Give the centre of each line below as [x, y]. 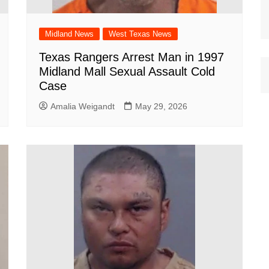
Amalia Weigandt [83, 106]
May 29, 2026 [161, 106]
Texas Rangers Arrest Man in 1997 [131, 57]
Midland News [69, 34]
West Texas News [140, 34]
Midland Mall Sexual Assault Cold [127, 71]
